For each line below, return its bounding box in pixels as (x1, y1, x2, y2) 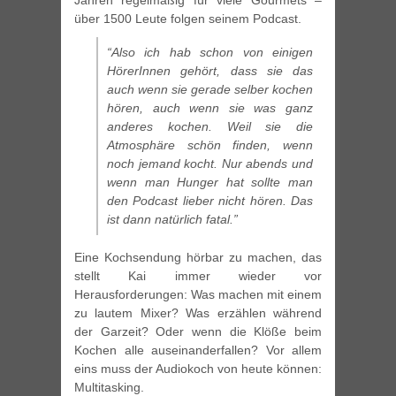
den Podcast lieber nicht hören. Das (107, 194, 313, 209)
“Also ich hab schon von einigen (107, 45, 313, 60)
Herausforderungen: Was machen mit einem (74, 287, 322, 302)
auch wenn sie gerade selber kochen (107, 82, 313, 97)
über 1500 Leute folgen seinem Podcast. (74, 11, 301, 27)
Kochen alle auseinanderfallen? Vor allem (74, 343, 322, 358)
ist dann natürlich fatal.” (107, 212, 238, 227)
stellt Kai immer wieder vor (74, 269, 322, 284)
